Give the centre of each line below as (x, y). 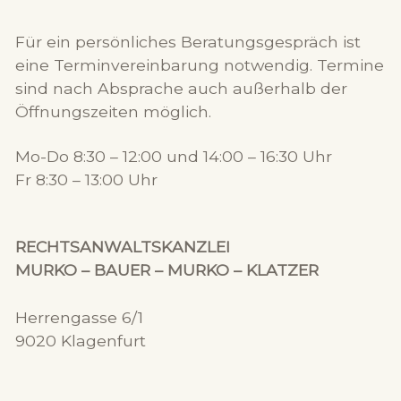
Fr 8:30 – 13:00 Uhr (86, 180)
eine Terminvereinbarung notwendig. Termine (199, 65)
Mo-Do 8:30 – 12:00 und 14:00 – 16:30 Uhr (173, 157)
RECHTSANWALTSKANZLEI (122, 247)
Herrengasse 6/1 (79, 317)
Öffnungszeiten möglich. (113, 112)
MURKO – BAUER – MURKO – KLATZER (166, 270)
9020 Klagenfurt (80, 340)
